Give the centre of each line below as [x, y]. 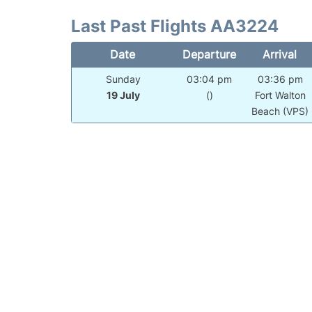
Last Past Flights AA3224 [175, 26]
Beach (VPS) [280, 111]
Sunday [123, 79]
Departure [209, 55]
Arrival [280, 55]
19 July [123, 95]
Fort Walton [280, 95]
